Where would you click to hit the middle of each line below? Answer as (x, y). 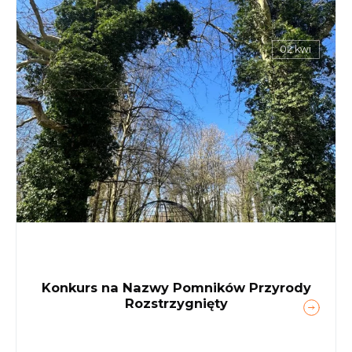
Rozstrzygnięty (176, 303)
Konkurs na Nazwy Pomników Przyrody (176, 287)
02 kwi (296, 49)
